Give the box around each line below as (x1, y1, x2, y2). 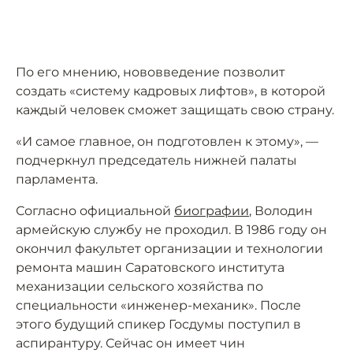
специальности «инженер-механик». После (16, 298, 301, 314)
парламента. (16, 172, 98, 188)
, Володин (249, 203, 313, 219)
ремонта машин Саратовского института (16, 260, 284, 276)
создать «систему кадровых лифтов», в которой (16, 84, 325, 99)
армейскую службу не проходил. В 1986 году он (16, 222, 327, 238)
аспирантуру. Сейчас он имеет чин (16, 336, 245, 351)
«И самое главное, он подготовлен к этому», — (16, 134, 318, 150)
